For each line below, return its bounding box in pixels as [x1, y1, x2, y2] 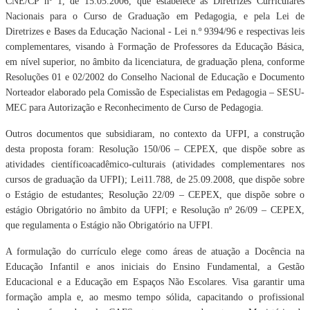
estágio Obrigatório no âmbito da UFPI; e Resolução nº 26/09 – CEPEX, [6, 205, 304, 215]
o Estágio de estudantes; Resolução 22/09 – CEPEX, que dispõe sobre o [6, 190, 304, 200]
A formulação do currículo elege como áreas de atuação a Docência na [6, 246, 304, 257]
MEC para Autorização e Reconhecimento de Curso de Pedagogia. [6, 102, 264, 113]
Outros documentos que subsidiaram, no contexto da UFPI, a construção [6, 129, 304, 139]
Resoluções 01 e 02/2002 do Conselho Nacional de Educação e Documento [6, 72, 304, 82]
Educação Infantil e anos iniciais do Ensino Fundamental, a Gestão [6, 262, 304, 272]
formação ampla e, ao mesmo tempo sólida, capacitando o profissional [6, 292, 304, 302]
